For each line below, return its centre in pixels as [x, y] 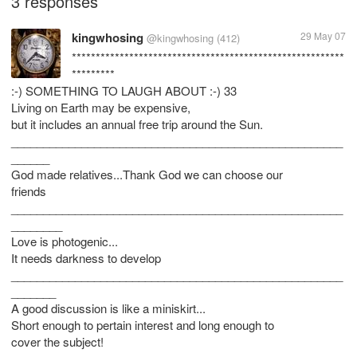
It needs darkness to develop [86, 258]
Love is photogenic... [65, 241]
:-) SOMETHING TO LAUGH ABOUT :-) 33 [124, 90]
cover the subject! [57, 341]
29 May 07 [323, 35]
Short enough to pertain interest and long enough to [143, 325]
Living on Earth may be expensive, [101, 107]
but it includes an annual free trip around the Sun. [137, 124]
